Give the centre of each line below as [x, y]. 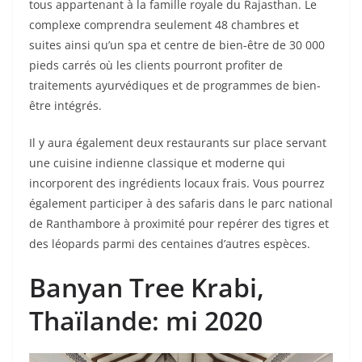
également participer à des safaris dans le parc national [181, 203]
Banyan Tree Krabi [143, 287]
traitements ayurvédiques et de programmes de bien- [175, 85]
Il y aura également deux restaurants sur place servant [178, 142]
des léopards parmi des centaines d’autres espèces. [170, 243]
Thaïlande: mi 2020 [146, 320]
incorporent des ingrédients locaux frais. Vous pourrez [177, 183]
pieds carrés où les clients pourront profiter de [156, 65]
